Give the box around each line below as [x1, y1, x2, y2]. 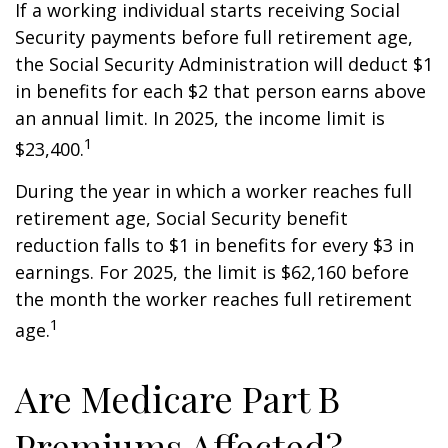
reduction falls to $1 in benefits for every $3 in [15, 233, 414, 257]
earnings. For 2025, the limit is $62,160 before [15, 260, 409, 284]
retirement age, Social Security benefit [15, 206, 348, 230]
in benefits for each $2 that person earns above [15, 79, 426, 103]
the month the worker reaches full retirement [15, 287, 412, 311]
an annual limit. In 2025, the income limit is [15, 106, 385, 130]
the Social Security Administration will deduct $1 [15, 52, 433, 76]
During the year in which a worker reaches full [15, 179, 412, 203]
